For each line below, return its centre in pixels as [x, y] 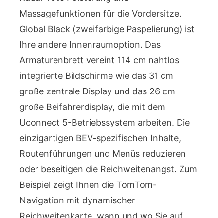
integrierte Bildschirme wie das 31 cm [96, 75]
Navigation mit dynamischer [77, 200]
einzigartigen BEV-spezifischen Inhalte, [100, 138]
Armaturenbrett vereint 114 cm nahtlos [99, 60]
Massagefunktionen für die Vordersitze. [100, 13]
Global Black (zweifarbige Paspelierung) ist [107, 29]
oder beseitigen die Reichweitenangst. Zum [108, 169]
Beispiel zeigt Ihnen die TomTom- [88, 184]
